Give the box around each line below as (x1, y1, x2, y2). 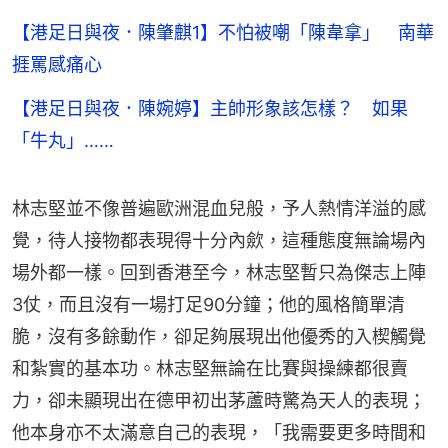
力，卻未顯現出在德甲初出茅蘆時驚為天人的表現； (12, 390, 426, 412)
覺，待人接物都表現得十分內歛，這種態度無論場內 (12, 230, 426, 252)
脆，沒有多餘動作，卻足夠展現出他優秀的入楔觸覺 (12, 326, 426, 348)
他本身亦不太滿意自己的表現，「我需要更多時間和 (12, 422, 426, 444)
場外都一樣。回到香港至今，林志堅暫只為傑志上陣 (12, 262, 426, 284)
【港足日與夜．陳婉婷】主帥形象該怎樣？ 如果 (12, 98, 408, 120)
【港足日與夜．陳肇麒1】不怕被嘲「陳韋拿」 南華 (12, 22, 434, 44)
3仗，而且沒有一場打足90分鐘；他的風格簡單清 (12, 294, 405, 316)
